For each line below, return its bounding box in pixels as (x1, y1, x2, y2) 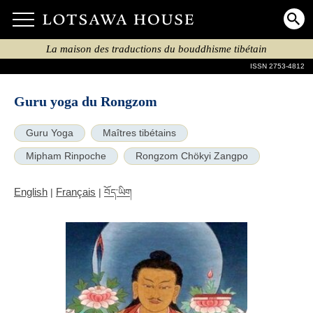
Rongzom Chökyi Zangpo (136, 151, 248, 161)
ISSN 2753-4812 (250, 62, 305, 70)
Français (56, 186, 96, 198)
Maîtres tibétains (103, 128, 176, 138)
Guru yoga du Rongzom (14, 94, 157, 109)
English (14, 186, 48, 198)
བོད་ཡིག (104, 187, 131, 198)
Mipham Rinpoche (26, 151, 106, 161)
